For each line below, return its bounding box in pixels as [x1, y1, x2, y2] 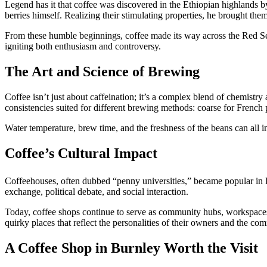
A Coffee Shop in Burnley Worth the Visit [5, 240, 258, 256]
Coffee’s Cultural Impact [5, 145, 157, 161]
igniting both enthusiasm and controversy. [5, 41, 161, 52]
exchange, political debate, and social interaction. [5, 187, 188, 197]
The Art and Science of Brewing [5, 63, 200, 79]
